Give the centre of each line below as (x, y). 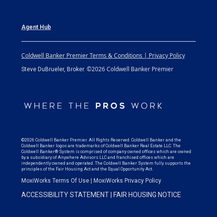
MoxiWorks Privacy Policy (127, 181)
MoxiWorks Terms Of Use (55, 181)
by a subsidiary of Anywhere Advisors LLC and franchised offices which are (98, 157)
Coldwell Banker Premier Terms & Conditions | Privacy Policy (103, 55)
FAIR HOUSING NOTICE (147, 195)
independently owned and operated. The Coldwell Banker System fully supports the (106, 163)
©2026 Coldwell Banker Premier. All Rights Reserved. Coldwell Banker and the (101, 140)
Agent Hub (36, 27)
